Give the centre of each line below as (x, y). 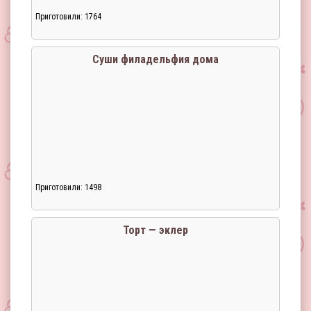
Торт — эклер (155, 230)
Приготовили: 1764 (68, 17)
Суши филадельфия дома (155, 59)
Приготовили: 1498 (68, 187)
